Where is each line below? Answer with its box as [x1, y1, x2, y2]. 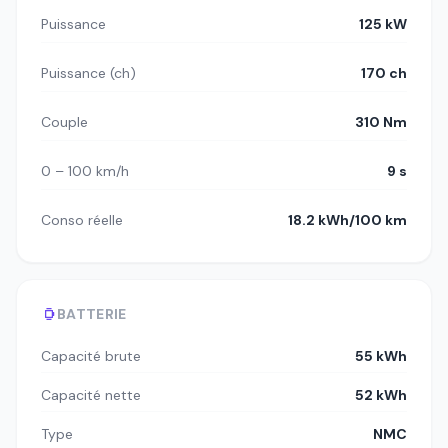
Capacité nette [41, 386, 141, 405]
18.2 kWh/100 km [288, 211, 407, 230]
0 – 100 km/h [41, 162, 129, 181]
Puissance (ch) [41, 64, 136, 83]
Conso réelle [41, 211, 123, 230]
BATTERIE [57, 305, 127, 324]
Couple [41, 113, 88, 132]
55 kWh [355, 347, 407, 366]
